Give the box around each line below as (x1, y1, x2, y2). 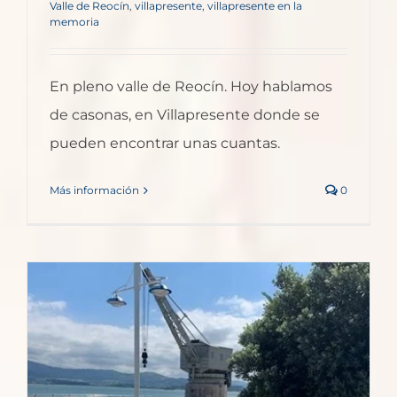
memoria (50, 15, 99, 29)
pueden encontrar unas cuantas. (50, 135, 280, 152)
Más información (50, 183, 139, 198)
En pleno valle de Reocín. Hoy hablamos (50, 78, 332, 96)
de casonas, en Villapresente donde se (50, 106, 320, 124)
